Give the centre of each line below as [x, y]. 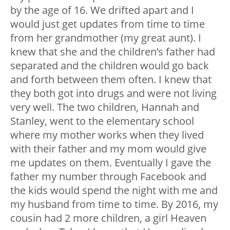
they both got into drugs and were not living [113, 93]
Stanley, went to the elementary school [102, 121]
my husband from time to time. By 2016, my [114, 204]
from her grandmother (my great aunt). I [106, 38]
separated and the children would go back [110, 66]
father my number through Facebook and [108, 177]
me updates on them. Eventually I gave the [111, 163]
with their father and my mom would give [108, 149]
